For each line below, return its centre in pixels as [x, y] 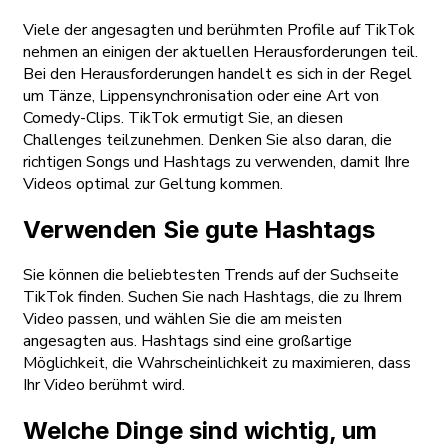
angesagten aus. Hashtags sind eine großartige [187, 341]
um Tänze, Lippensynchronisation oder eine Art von [201, 96]
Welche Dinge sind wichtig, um [200, 431]
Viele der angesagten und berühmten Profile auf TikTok [219, 30]
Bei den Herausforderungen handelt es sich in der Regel [217, 74]
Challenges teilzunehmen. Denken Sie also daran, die [207, 140]
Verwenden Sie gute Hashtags [199, 230]
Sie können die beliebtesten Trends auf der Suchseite [211, 275]
